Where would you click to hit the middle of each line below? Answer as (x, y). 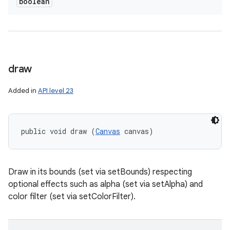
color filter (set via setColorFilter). (72, 197)
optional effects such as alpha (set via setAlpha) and (106, 184)
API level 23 (56, 91)
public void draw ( (58, 131)
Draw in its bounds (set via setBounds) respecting (100, 172)
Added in (23, 91)
